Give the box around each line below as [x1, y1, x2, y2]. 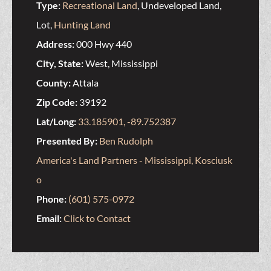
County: [36, 77, 73, 89]
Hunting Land [54, 19, 111, 31]
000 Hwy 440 [76, 38, 132, 50]
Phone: [36, 193, 68, 205]
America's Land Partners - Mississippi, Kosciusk [36, 154, 232, 166]
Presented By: [36, 135, 99, 147]
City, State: [36, 57, 85, 70]
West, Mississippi [85, 57, 158, 70]
